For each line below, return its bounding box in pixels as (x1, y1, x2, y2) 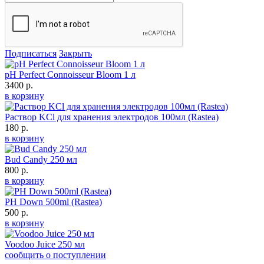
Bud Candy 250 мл (5, 154, 77, 164)
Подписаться (5, 48, 57, 58)
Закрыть (59, 48, 92, 58)
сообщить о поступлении (5, 249, 106, 260)
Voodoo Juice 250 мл (5, 239, 85, 249)
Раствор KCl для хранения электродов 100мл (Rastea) (5, 111, 219, 122)
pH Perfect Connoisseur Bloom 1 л (5, 69, 136, 80)
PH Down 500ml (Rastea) (5, 196, 102, 207)
